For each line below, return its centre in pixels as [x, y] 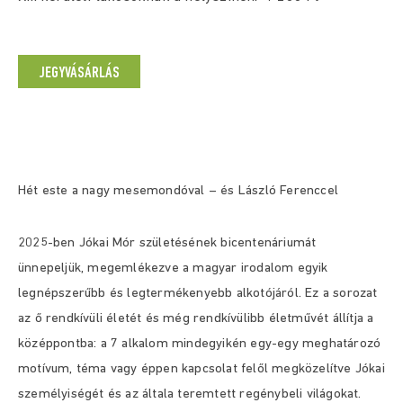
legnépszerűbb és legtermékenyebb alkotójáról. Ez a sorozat [198, 294]
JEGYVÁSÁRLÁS [79, 73]
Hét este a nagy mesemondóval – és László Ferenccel [178, 191]
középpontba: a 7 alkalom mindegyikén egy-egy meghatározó [200, 344]
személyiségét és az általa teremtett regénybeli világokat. [190, 394]
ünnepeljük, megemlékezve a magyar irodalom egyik [173, 269]
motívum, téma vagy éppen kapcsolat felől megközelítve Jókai [201, 369]
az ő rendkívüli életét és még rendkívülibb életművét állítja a [196, 319]
